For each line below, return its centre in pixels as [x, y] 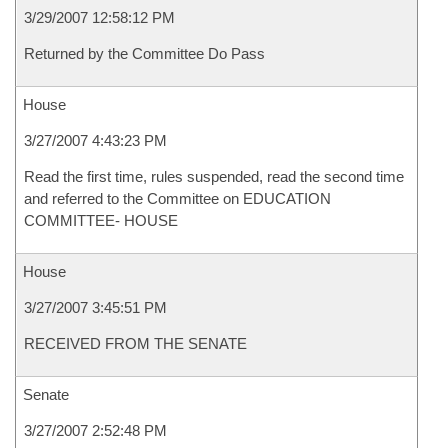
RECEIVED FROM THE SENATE [135, 343]
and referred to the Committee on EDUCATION [177, 198]
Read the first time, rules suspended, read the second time [214, 176]
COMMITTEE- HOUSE [101, 220]
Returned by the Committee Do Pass [144, 53]
